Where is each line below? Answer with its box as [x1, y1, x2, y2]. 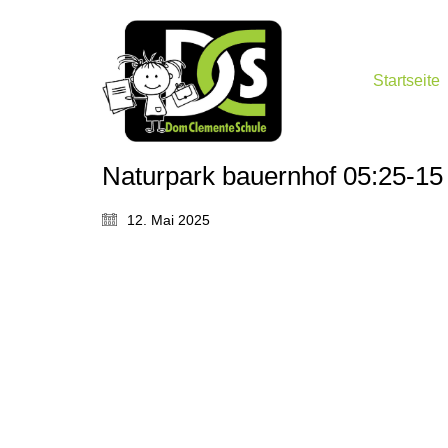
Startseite [373, 72, 440, 90]
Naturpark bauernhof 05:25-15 [102, 160, 443, 191]
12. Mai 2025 [127, 211, 210, 228]
